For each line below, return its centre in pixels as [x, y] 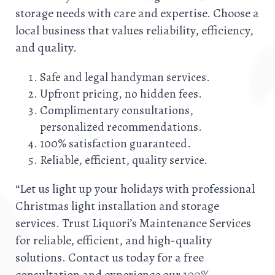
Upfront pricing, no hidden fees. [121, 94]
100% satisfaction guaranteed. [115, 144]
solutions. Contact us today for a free [110, 258]
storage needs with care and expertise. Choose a [137, 14]
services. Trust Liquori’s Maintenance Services [133, 223]
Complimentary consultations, [117, 110]
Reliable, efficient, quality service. [124, 160]
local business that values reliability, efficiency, [134, 31]
